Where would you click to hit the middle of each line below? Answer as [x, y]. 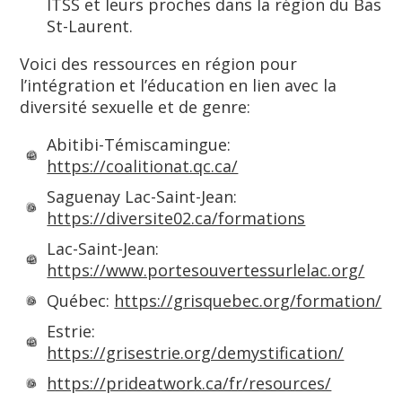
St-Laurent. [90, 26]
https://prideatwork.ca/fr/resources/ [189, 383]
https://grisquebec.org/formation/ [248, 301]
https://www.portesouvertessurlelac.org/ [206, 270]
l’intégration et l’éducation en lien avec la [179, 85]
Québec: [81, 301]
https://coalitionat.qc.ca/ [143, 166]
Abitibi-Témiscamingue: [139, 144]
